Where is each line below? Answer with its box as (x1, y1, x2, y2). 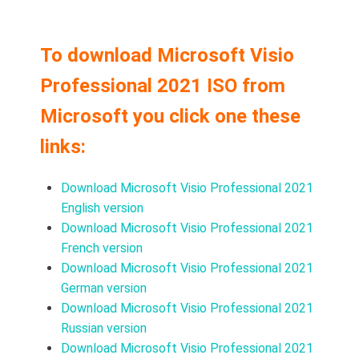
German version (61, 280, 147, 296)
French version (61, 240, 143, 256)
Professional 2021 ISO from (40, 75, 285, 98)
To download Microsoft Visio (40, 44, 294, 67)
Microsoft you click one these (40, 105, 301, 128)
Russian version (61, 321, 147, 337)
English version (61, 200, 143, 216)
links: (40, 135, 86, 159)
